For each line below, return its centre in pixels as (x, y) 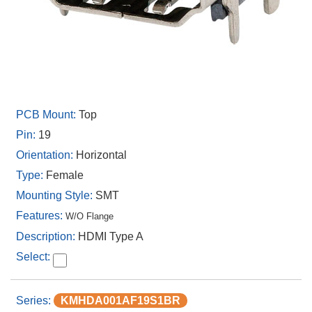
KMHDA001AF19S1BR (120, 301)
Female (65, 175)
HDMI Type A (111, 236)
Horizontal (101, 155)
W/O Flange (89, 216)
